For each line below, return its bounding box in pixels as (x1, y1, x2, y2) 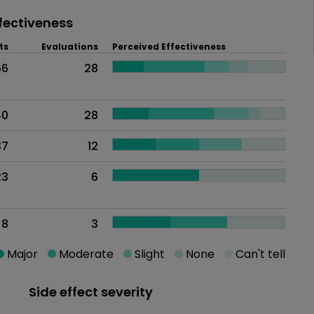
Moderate (56, 245, 114, 262)
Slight (132, 245, 165, 262)
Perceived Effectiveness (112, 40, 226, 53)
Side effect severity (29, 282, 153, 301)
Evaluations (41, 40, 98, 53)
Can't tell (233, 245, 285, 262)
